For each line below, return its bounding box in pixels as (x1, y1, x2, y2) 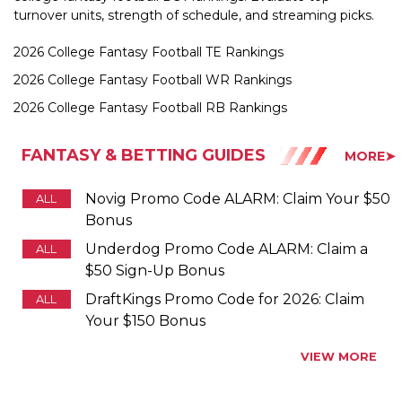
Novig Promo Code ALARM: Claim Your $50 (85, 149, 391, 167)
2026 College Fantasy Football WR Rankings (13, 31, 292, 48)
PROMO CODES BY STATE (21, 362, 240, 382)
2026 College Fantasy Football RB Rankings (13, 58, 287, 75)
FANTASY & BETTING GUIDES (21, 105, 266, 126)
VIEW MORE (301, 309, 377, 323)
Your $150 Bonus (85, 271, 206, 289)
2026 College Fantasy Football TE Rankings (13, 3, 284, 20)
